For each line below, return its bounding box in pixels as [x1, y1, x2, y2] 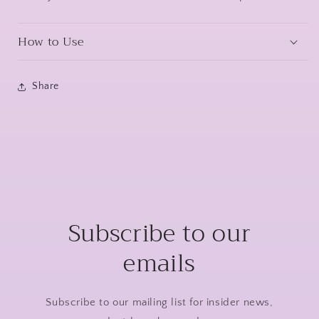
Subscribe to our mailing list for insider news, [46, 296, 273, 308]
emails [123, 243, 196, 284]
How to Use [18, 31, 85, 52]
